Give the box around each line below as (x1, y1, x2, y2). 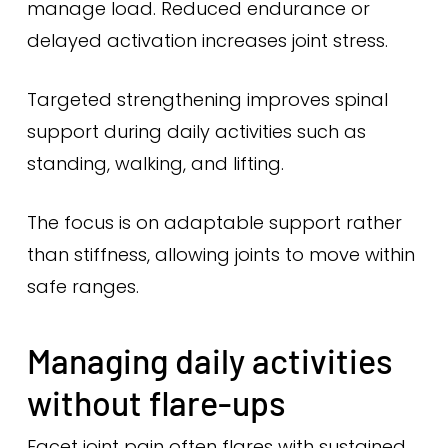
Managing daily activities (26, 340, 393, 381)
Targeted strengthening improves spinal (26, 87, 388, 112)
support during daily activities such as (26, 119, 366, 144)
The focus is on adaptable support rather (26, 210, 402, 235)
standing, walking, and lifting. (26, 151, 284, 176)
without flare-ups (26, 382, 286, 423)
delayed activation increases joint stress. (26, 28, 388, 53)
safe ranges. (26, 274, 139, 299)
